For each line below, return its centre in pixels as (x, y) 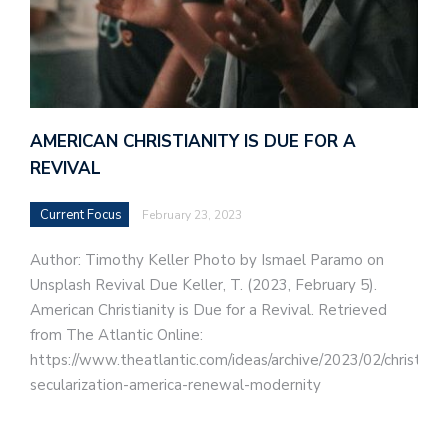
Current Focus (81, 215)
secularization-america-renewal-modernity (175, 385)
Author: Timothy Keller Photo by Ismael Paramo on (207, 260)
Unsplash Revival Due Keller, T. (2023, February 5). (203, 285)
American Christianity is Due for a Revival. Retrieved (208, 310)
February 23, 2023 (192, 215)
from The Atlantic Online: (116, 335)
